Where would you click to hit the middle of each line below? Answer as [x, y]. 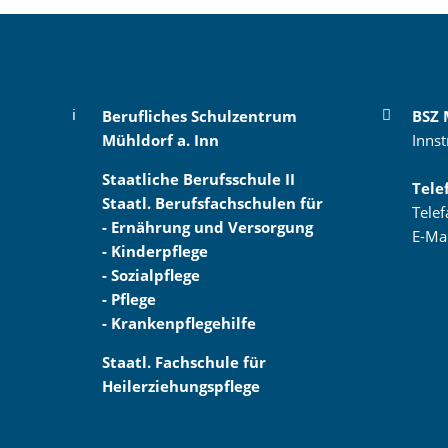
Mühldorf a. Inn [160, 139]
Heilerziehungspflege [181, 385]
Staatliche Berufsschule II [198, 178]
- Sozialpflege [151, 274]
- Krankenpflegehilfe [179, 322]
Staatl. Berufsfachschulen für [212, 202]
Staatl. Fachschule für [184, 361]
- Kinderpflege [155, 250]
